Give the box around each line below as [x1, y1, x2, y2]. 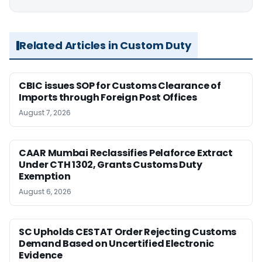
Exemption [19, 170, 71, 184]
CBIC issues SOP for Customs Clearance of [19, 79, 221, 93]
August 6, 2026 [19, 187, 71, 197]
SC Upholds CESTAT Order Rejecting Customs [19, 225, 237, 239]
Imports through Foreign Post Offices [19, 91, 197, 105]
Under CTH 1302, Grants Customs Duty [19, 158, 202, 172]
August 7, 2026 [19, 108, 71, 118]
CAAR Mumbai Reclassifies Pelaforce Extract [19, 146, 233, 160]
